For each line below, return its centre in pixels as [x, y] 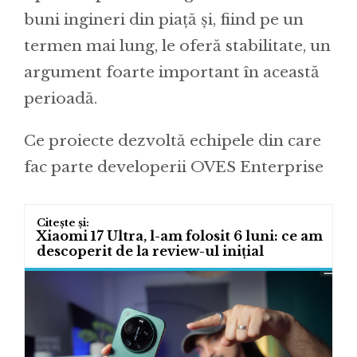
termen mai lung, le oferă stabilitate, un [177, 45]
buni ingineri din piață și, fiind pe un [164, 19]
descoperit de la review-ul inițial [150, 251]
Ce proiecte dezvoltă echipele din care [173, 140]
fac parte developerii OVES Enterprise [174, 167]
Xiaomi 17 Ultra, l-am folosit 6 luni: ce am [180, 235]
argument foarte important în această [172, 72]
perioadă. [61, 98]
